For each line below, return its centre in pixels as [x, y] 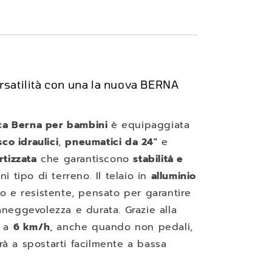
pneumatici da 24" [111, 142]
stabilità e [158, 159]
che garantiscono [85, 159]
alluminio [174, 176]
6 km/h [32, 227]
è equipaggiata [151, 125]
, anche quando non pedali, [121, 227]
